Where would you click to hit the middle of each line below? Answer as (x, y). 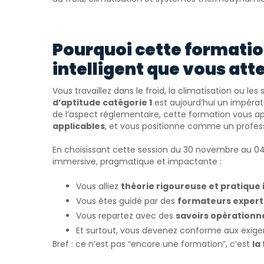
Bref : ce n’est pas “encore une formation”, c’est (152, 244)
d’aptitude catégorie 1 (102, 102)
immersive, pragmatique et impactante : (137, 161)
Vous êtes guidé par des (127, 201)
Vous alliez (98, 186)
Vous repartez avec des (126, 215)
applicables (79, 126)
